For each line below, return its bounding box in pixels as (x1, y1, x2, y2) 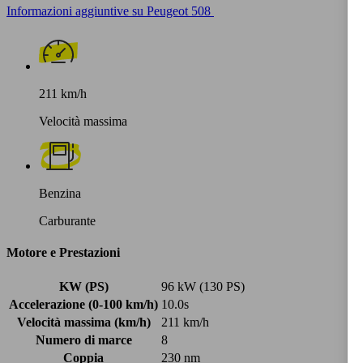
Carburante (39, 213, 96, 228)
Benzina (39, 186, 81, 200)
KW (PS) (58, 280, 109, 294)
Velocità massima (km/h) (16, 315, 151, 330)
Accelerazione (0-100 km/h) (9, 297, 158, 312)
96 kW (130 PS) (161, 280, 245, 294)
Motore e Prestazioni (6, 246, 120, 260)
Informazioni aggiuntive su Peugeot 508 (6, 3, 211, 18)
